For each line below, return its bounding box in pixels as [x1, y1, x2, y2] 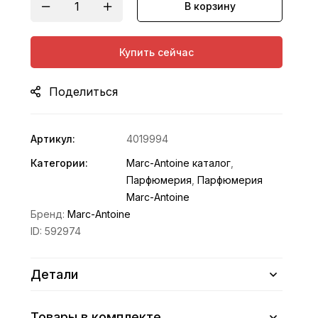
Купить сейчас [119, 46, 194, 58]
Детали [31, 267, 79, 282]
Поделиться [49, 84, 119, 99]
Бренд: [31, 208, 68, 220]
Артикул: [31, 133, 76, 145]
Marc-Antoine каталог [126, 157, 231, 169]
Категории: [31, 157, 89, 169]
